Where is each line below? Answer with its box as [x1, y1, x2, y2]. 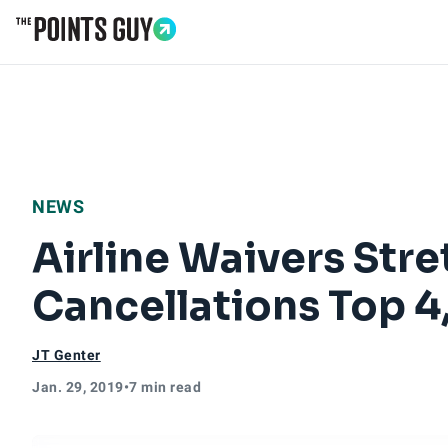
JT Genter [32, 347, 101, 363]
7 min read [129, 379, 201, 395]
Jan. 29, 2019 [32, 379, 124, 395]
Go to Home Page [15, 40, 149, 63]
